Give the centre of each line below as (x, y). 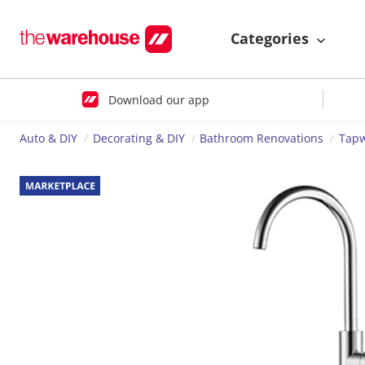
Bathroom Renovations (262, 139)
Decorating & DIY (139, 139)
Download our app (158, 99)
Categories (272, 39)
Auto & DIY (48, 139)
